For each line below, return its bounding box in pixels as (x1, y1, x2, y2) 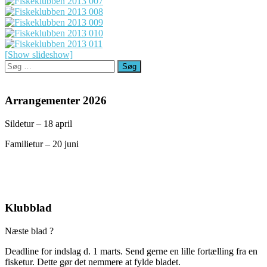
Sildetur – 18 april (5, 119, 72, 129)
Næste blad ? (5, 225, 54, 236)
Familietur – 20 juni (5, 139, 79, 150)
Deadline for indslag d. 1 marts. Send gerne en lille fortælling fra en (5, 246, 257, 256)
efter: (4, 70, 23, 80)
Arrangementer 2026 (5, 94, 107, 107)
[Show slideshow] (5, 49, 73, 60)
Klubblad (5, 201, 52, 214)
